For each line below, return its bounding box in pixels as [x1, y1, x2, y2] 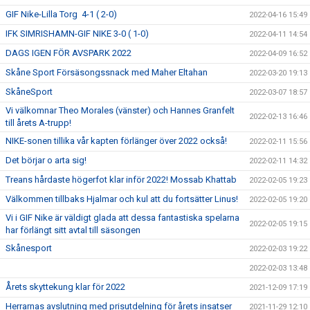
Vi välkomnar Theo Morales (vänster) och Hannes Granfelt [6, 105, 235, 116]
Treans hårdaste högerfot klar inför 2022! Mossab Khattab [6, 174, 237, 185]
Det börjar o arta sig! [6, 155, 86, 165]
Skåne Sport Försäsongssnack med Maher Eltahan [6, 67, 208, 77]
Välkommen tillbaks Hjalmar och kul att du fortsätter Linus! [6, 194, 238, 204]
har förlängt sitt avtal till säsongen [6, 225, 140, 235]
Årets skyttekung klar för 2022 [6, 282, 125, 292]
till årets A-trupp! [6, 118, 71, 128]
